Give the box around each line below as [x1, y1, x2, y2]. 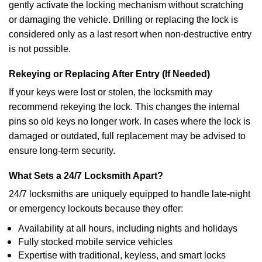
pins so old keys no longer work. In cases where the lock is [9, 116, 250, 126]
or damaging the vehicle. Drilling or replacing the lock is [9, 15, 238, 25]
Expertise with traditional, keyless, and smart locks [18, 250, 226, 260]
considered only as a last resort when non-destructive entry [9, 29, 251, 39]
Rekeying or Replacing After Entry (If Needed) [9, 69, 210, 79]
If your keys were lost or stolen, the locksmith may [9, 87, 212, 97]
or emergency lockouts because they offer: [9, 204, 183, 213]
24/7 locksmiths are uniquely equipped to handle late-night [9, 189, 250, 199]
